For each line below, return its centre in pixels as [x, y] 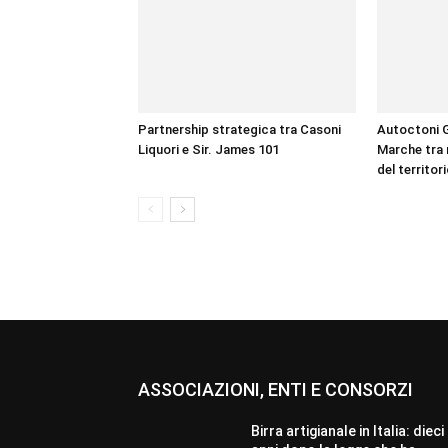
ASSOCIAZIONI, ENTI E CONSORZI [275, 389]
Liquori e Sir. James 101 [208, 149]
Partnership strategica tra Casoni [239, 129]
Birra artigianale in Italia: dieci [348, 431]
